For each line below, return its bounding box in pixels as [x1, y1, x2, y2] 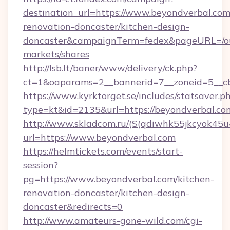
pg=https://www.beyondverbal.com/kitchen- [23, 173, 214, 185]
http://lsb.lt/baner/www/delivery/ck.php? [23, 62, 197, 74]
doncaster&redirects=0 [23, 201, 123, 213]
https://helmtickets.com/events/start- [23, 145, 183, 157]
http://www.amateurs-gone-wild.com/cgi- [23, 215, 202, 226]
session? [23, 159, 58, 171]
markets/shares [23, 48, 89, 60]
